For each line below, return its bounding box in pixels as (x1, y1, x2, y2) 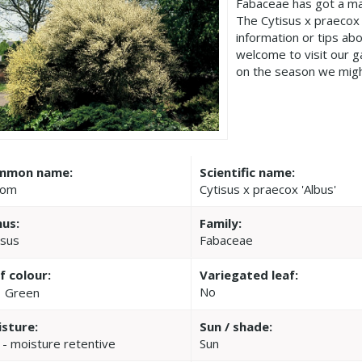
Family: (200, 214, 242, 231)
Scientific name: (200, 163, 296, 180)
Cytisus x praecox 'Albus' (200, 180, 337, 197)
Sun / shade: (200, 318, 273, 335)
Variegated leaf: (200, 266, 299, 283)
